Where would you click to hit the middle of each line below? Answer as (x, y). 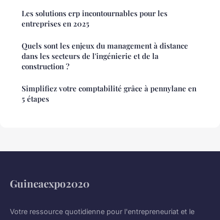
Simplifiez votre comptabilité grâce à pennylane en (109, 89)
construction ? (45, 67)
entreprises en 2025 (55, 24)
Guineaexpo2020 (50, 183)
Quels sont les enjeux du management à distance (105, 46)
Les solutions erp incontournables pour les (95, 14)
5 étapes (35, 99)
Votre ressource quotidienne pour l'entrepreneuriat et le (102, 212)
